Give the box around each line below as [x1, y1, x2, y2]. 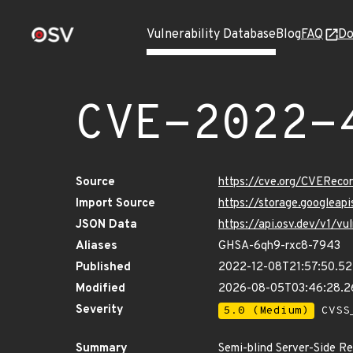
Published [76, 260, 131, 275]
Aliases [76, 239, 117, 254]
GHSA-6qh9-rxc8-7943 [218, 239, 340, 254]
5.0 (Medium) [224, 304, 309, 318]
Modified [76, 281, 125, 296]
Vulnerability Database [147, 27, 276, 43]
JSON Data [76, 217, 137, 232]
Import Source [76, 196, 155, 211]
